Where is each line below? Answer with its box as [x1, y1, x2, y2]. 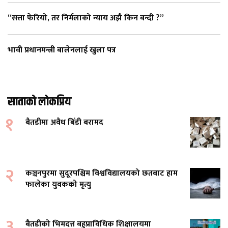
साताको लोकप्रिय [8, 93, 71, 111]
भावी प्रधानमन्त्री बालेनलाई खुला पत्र [8, 43, 116, 58]
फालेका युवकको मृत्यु [25, 178, 91, 192]
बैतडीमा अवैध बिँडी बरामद [25, 116, 105, 130]
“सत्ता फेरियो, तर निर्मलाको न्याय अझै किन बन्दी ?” [8, 11, 164, 25]
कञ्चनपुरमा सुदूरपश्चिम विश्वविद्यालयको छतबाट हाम [25, 166, 178, 181]
